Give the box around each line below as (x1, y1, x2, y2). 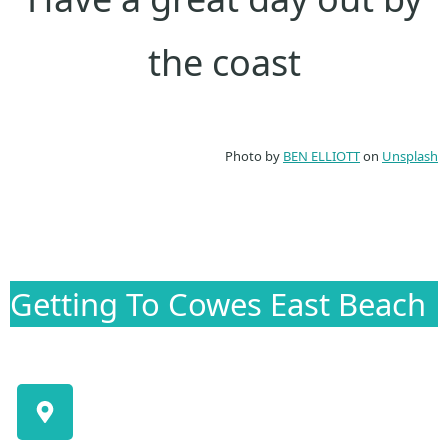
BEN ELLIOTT (283, 147, 360, 166)
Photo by (225, 147, 283, 166)
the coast (147, 37, 301, 87)
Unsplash (382, 147, 438, 166)
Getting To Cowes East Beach (10, 283, 426, 326)
